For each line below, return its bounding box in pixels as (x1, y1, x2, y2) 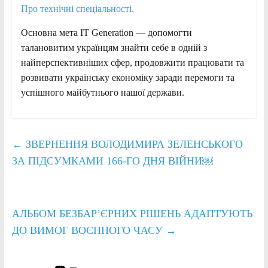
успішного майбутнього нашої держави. (20, 87, 184, 98)
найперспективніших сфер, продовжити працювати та (20, 57, 244, 68)
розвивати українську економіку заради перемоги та (20, 72, 234, 83)
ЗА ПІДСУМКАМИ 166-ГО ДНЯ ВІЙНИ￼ (11, 154, 213, 167)
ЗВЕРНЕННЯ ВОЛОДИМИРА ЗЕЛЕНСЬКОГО (22, 138, 243, 150)
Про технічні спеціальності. (20, 3, 134, 14)
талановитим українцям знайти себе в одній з (20, 42, 207, 53)
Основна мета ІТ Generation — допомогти (20, 27, 192, 38)
